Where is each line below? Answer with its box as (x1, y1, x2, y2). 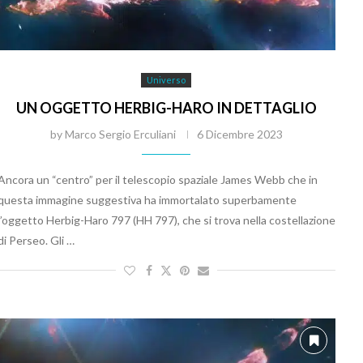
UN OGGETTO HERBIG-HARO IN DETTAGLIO (15, 98, 317, 117)
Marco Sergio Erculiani (64, 126, 176, 141)
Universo (147, 74, 186, 85)
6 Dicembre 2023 (196, 126, 283, 141)
